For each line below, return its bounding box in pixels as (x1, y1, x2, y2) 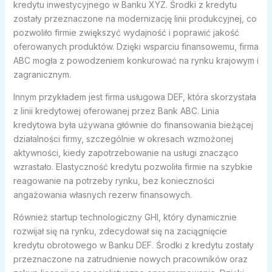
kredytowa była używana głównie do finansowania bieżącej (13, 120, 253, 131)
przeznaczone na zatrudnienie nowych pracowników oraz (13, 254, 248, 265)
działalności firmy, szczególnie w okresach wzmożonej (13, 134, 233, 144)
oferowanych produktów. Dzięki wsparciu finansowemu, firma (13, 41, 259, 52)
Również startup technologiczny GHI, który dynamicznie (13, 212, 237, 223)
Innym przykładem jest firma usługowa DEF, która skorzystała (13, 92, 256, 103)
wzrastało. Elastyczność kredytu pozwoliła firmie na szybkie (13, 161, 253, 172)
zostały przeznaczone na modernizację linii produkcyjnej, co (13, 13, 257, 24)
